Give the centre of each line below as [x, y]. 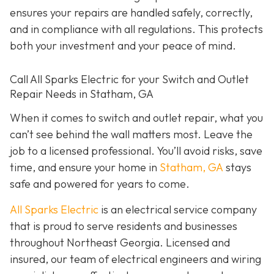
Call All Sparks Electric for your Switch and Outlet [129, 79]
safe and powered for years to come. [100, 184]
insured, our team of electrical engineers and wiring [135, 259]
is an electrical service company [178, 209]
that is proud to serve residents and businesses [124, 226]
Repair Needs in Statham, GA [82, 94]
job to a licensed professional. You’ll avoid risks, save [136, 151]
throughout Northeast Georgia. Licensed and [120, 242]
